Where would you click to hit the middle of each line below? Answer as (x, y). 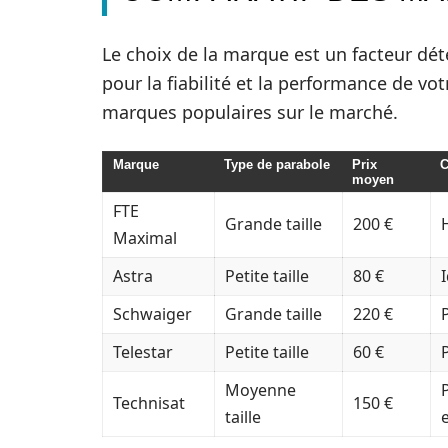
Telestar (143, 352)
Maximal (145, 238)
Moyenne (260, 390)
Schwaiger (152, 314)
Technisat (149, 403)
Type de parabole (277, 164)
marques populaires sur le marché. (250, 112)
